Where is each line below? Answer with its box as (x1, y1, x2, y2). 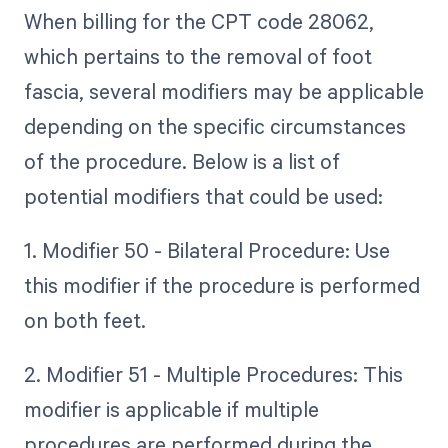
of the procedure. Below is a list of (23, 146, 340, 175)
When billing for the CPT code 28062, (23, 6, 374, 35)
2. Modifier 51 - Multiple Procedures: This (23, 359, 403, 388)
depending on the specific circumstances (23, 111, 406, 140)
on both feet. (23, 305, 146, 334)
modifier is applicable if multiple (23, 394, 319, 423)
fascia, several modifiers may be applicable (23, 76, 424, 105)
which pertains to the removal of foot (23, 41, 372, 70)
